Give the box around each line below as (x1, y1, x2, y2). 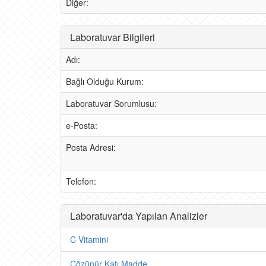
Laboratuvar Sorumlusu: (66, 97, 157, 109)
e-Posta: (66, 119, 97, 131)
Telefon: (66, 175, 96, 187)
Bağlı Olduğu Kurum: (66, 75, 144, 87)
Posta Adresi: (66, 141, 116, 153)
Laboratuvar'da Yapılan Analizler (70, 209, 207, 223)
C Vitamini (70, 233, 108, 245)
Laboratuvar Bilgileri (70, 30, 155, 44)
